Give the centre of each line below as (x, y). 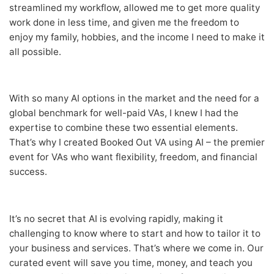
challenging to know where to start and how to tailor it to (135, 234)
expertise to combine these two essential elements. (124, 128)
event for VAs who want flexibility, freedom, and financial (133, 157)
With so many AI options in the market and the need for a (134, 98)
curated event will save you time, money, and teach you (131, 263)
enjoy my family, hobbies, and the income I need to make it (137, 37)
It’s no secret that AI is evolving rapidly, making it (116, 219)
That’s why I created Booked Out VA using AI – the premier (137, 143)
